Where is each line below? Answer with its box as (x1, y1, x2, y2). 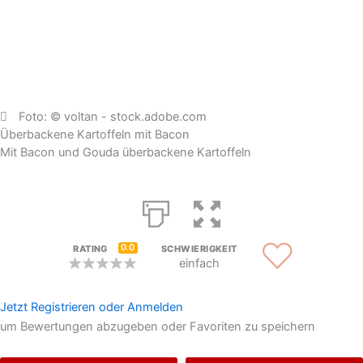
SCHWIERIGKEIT (161, 243, 237, 255)
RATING (73, 243, 108, 255)
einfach (178, 256, 220, 271)
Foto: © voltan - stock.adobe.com (19, 109, 207, 124)
